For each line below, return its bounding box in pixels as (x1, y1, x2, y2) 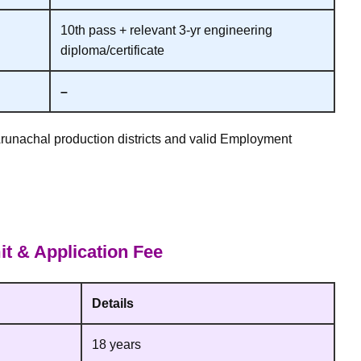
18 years (92, 338, 141, 352)
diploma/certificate (60, 43, 164, 57)
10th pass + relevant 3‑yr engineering (60, 23, 272, 37)
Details (92, 297, 134, 311)
